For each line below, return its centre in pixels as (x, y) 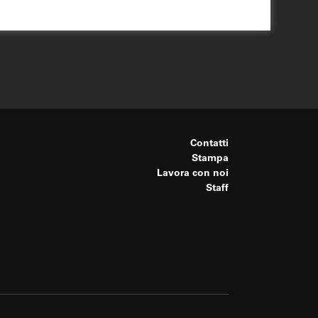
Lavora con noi (193, 174)
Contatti (209, 144)
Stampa (210, 159)
